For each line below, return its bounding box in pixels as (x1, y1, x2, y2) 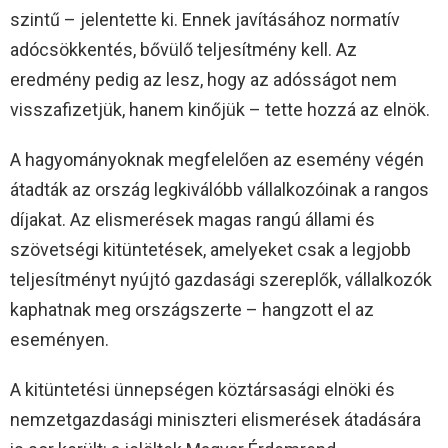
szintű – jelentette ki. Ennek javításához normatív (10, 9, 400, 31)
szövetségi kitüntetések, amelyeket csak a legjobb (10, 239, 411, 261)
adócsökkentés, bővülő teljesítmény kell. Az (10, 39, 357, 61)
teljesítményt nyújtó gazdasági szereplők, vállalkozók (10, 269, 432, 291)
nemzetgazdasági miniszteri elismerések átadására (10, 409, 421, 431)
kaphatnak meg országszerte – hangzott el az (10, 299, 374, 321)
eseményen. (10, 329, 109, 351)
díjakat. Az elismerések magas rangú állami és (10, 209, 375, 231)
